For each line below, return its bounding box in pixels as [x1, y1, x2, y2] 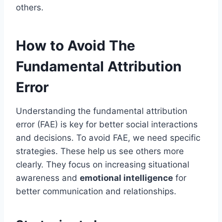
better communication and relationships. [16, 186, 176, 196]
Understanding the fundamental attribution [16, 106, 187, 116]
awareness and [16, 172, 80, 183]
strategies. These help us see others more [16, 146, 184, 156]
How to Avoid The [16, 37, 135, 54]
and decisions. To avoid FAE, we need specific [16, 132, 200, 143]
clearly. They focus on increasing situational [16, 159, 189, 169]
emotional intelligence [80, 172, 173, 183]
